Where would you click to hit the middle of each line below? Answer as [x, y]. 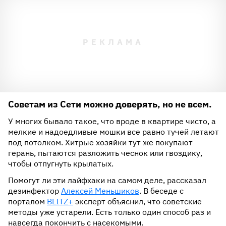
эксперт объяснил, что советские [137, 201]
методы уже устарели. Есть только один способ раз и [109, 212]
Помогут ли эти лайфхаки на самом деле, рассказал [107, 180]
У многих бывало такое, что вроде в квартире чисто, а [112, 121]
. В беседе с [161, 191]
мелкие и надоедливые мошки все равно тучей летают [114, 132]
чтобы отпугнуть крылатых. [61, 163]
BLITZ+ [60, 201]
